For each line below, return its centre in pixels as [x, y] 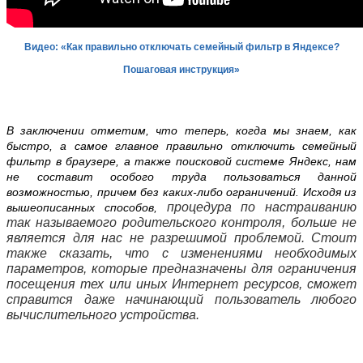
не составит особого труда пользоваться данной [181, 177]
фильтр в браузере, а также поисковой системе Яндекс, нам [181, 162]
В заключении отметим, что [92, 131]
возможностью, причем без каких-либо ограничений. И [159, 192]
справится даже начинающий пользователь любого [181, 300]
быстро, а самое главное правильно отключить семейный [181, 146]
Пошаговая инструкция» [181, 70]
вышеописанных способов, [87, 208]
